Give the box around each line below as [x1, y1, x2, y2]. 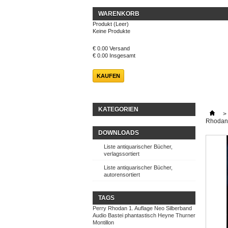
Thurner [176, 212, 195, 218]
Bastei [108, 212, 123, 218]
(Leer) [113, 21, 129, 27]
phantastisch [125, 212, 156, 218]
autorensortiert [104, 172, 140, 178]
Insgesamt [109, 52, 135, 59]
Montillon [93, 219, 114, 225]
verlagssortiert [104, 151, 139, 157]
